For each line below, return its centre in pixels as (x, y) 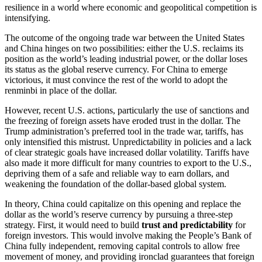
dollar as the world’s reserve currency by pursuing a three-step (119, 214)
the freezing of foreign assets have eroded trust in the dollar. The (123, 120)
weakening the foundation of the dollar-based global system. (116, 184)
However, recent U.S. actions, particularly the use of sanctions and (127, 110)
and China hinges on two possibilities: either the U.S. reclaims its (124, 48)
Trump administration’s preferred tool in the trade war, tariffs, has (124, 131)
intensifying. (27, 18)
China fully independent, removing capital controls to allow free (122, 246)
